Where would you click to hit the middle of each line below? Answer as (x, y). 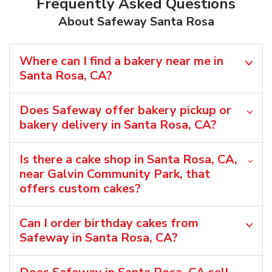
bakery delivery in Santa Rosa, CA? (118, 124)
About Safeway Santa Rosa (136, 21)
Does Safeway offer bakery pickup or (125, 110)
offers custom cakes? (80, 188)
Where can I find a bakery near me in (121, 61)
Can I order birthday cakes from (109, 223)
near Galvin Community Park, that (115, 174)
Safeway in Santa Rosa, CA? (99, 237)
